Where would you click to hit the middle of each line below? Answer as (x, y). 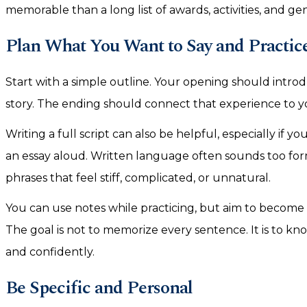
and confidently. (50, 252)
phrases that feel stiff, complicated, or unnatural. (138, 178)
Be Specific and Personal (99, 288)
